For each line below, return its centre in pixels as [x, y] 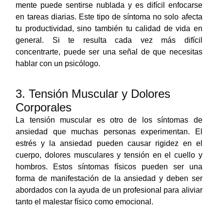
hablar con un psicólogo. [58, 63]
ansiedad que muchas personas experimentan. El [109, 131]
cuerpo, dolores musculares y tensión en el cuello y [109, 155]
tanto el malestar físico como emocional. [85, 201]
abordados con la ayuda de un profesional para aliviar [109, 190]
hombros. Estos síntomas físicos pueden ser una [109, 166]
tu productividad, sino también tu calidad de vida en [109, 28]
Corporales [44, 107]
